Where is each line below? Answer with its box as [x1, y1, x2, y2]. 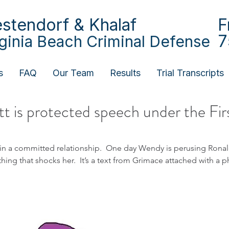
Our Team [53, 67, 94, 78]
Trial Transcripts [156, 67, 224, 78]
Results [110, 67, 141, 78]
